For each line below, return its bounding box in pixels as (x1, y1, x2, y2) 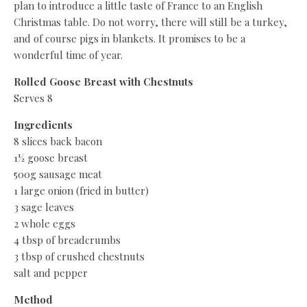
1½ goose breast (14, 151, 88, 164)
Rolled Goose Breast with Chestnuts (14, 75, 196, 88)
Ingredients (14, 118, 73, 132)
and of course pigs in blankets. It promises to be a (14, 32, 245, 45)
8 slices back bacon (14, 134, 102, 148)
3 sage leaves (14, 200, 74, 214)
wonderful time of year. (14, 48, 123, 62)
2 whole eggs (14, 217, 75, 230)
